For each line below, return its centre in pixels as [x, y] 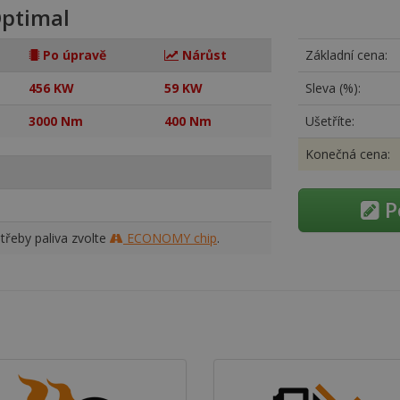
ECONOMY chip [170, 238]
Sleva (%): [333, 88]
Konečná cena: [348, 154]
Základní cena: [346, 55]
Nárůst [203, 55]
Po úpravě [73, 55]
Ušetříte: [330, 121]
